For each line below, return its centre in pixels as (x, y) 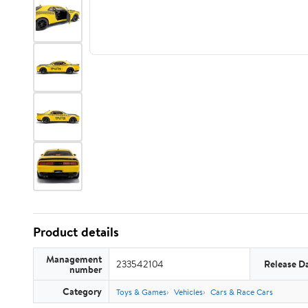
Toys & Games (141, 292)
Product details (76, 232)
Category (82, 291)
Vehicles (188, 292)
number (86, 269)
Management (74, 259)
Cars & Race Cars (242, 292)
